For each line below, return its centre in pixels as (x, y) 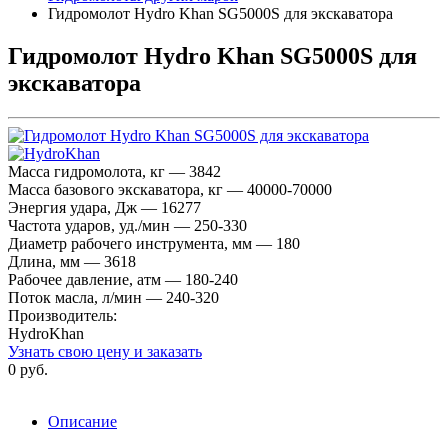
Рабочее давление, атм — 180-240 (123, 279)
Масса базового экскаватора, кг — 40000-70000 (170, 189)
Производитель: (64, 315)
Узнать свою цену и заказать (105, 351)
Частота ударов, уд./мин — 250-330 (127, 225)
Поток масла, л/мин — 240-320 (113, 297)
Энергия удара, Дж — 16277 (104, 207)
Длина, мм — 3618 (72, 261)
